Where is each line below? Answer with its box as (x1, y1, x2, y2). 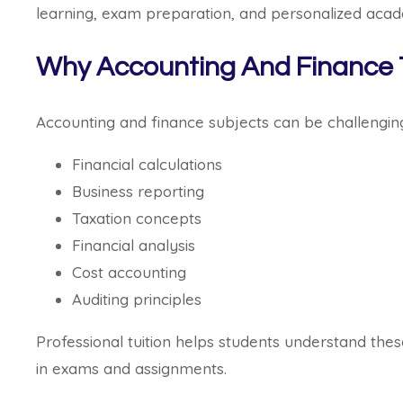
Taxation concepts (72, 209, 201, 228)
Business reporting (72, 182, 204, 201)
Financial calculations (72, 155, 222, 175)
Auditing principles (72, 290, 201, 309)
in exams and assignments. (36, 359, 227, 379)
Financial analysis (72, 236, 195, 255)
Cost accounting (72, 263, 186, 282)
